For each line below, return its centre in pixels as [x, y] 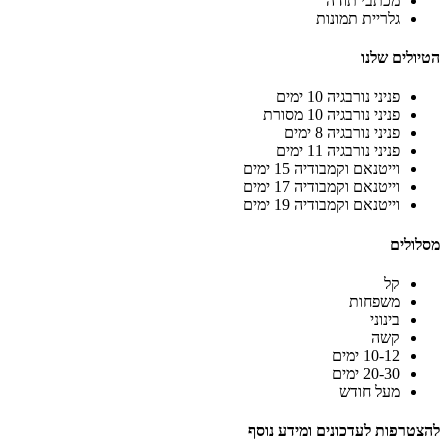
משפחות [374, 301]
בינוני [385, 319]
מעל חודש [369, 391]
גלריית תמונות [358, 18]
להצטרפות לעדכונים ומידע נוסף [344, 431]
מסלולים [415, 244]
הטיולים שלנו [400, 58]
